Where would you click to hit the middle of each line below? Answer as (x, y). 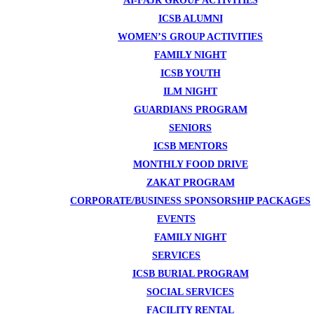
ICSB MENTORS (190, 146)
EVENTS (176, 219)
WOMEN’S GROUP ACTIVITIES (190, 36)
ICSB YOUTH (190, 73)
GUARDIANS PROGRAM (190, 109)
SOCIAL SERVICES (190, 292)
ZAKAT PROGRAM (190, 182)
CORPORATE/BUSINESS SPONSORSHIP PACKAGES (190, 200)
